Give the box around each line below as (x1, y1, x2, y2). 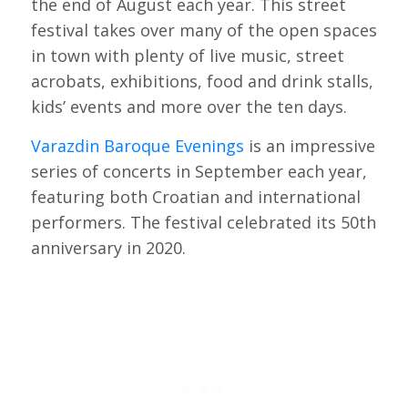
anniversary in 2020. (30, 237, 186, 260)
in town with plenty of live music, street (30, 44, 344, 66)
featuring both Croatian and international (30, 186, 361, 209)
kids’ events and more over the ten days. (30, 95, 347, 117)
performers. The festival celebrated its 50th (30, 211, 376, 234)
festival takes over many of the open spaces (30, 18, 377, 41)
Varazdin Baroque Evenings (30, 135, 244, 158)
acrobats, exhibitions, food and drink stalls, (30, 69, 373, 92)
